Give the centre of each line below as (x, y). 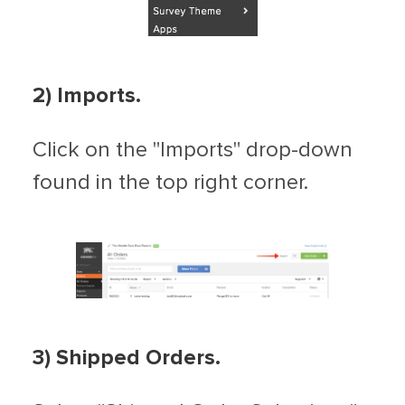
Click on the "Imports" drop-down (193, 150)
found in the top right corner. (170, 182)
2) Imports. (87, 95)
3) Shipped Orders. (127, 358)
